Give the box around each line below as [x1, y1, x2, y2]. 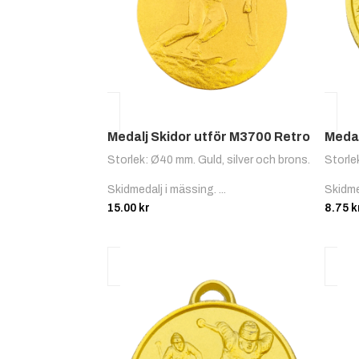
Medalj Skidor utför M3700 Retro [107, 130, 311, 144]
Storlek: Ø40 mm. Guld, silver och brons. [107, 154, 311, 167]
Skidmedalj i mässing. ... [107, 184, 227, 196]
